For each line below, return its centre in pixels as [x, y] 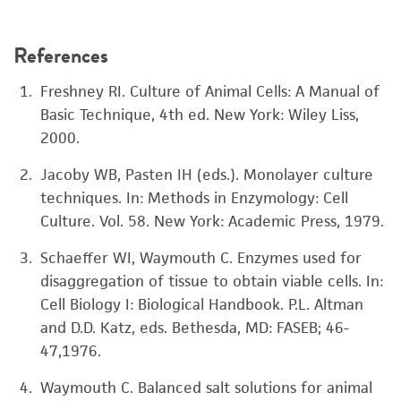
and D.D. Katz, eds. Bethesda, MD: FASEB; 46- [195, 328]
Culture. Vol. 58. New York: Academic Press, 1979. [212, 221]
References [61, 55]
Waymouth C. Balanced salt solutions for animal [206, 388]
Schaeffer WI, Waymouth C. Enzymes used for [201, 258]
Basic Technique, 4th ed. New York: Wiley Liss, [200, 115]
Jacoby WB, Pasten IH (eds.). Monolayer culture [207, 175]
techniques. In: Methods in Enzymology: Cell [194, 198]
